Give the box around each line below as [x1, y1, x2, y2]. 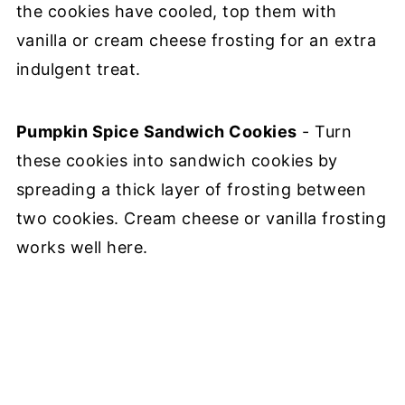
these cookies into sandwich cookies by [15, 150, 338, 170]
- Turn [297, 121, 353, 141]
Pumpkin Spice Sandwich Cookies [15, 121, 297, 141]
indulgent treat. [15, 59, 141, 79]
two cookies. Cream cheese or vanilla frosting [15, 208, 387, 228]
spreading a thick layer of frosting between [15, 179, 367, 199]
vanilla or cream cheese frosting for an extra [15, 30, 377, 50]
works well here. [15, 237, 148, 257]
